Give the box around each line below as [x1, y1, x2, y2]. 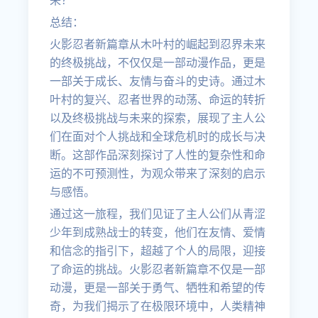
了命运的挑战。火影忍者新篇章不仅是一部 [50, 263, 266, 276]
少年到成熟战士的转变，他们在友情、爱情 [50, 226, 266, 239]
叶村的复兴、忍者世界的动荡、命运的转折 [50, 93, 266, 106]
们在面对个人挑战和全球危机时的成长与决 [50, 130, 266, 143]
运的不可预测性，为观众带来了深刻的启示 [50, 167, 266, 180]
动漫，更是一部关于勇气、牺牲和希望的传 [50, 281, 266, 295]
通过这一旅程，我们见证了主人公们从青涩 [50, 207, 266, 221]
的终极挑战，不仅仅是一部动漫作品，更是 [50, 56, 266, 70]
